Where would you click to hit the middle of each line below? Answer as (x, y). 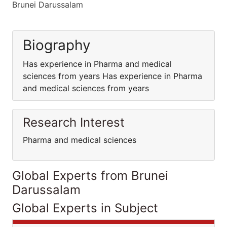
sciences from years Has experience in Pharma (112, 76)
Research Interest (74, 122)
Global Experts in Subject (85, 208)
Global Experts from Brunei (90, 176)
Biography (57, 45)
